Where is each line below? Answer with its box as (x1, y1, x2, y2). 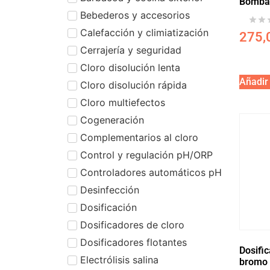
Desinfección (80, 183, 139, 196)
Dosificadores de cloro (80, 218, 184, 231)
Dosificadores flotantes (80, 236, 187, 248)
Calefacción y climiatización (80, 26, 209, 39)
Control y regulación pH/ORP (80, 148, 213, 161)
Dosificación (80, 201, 137, 213)
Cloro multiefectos (80, 96, 165, 108)
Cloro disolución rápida (80, 78, 187, 91)
